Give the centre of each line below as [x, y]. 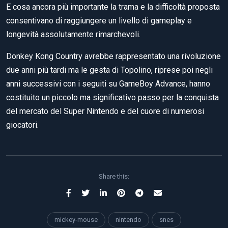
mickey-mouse [76, 219]
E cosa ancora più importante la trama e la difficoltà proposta [113, 7]
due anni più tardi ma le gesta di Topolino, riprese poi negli [109, 70]
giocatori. [22, 125]
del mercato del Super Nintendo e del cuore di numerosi [105, 111]
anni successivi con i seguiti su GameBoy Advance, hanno [108, 83]
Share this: [114, 176]
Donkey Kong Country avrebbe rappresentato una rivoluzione [113, 56]
